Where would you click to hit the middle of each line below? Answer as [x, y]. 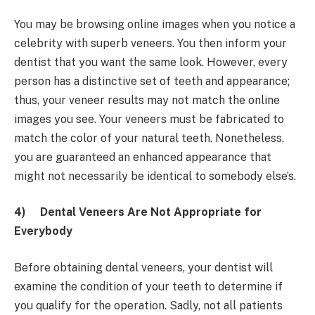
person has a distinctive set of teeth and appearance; [152, 81]
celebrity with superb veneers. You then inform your [150, 43]
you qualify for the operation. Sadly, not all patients [148, 305]
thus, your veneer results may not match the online [147, 100]
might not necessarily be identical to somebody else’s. [155, 176]
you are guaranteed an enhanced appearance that [143, 157]
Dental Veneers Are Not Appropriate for [151, 212]
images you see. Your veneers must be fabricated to [149, 119]
